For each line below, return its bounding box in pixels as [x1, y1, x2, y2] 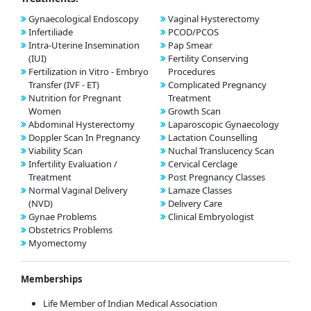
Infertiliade [28, 25, 73, 38]
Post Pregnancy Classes [167, 170, 265, 183]
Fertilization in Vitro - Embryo [28, 65, 149, 78]
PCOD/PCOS [167, 25, 219, 38]
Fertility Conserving [167, 51, 249, 65]
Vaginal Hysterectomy [167, 12, 260, 25]
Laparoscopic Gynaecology [167, 117, 279, 131]
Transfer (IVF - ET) [28, 78, 99, 91]
